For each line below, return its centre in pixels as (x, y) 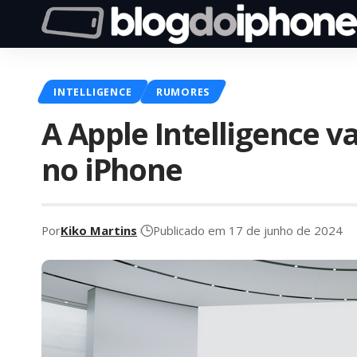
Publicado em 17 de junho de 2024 (248, 231)
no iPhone (112, 169)
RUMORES (183, 91)
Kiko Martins (99, 231)
